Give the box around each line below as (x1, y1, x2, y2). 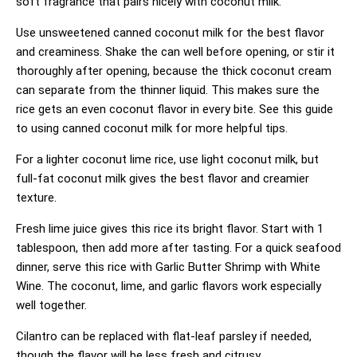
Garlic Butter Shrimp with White (155, 259, 320, 274)
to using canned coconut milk (16, 120, 172, 135)
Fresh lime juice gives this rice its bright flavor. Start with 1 (16, 221, 324, 236)
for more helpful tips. (172, 120, 288, 135)
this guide (282, 101, 333, 116)
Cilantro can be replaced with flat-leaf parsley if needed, (16, 328, 312, 343)
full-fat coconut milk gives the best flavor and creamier (16, 171, 309, 186)
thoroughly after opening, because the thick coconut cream (16, 63, 331, 78)
